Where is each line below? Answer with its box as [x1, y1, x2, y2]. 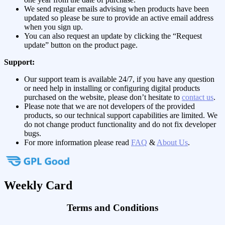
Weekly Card [4, 179, 72, 192]
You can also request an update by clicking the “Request [24, 31, 202, 40]
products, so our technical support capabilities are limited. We [24, 110, 217, 120]
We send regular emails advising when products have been [24, 4, 209, 13]
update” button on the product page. [24, 40, 138, 49]
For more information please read [24, 138, 131, 147]
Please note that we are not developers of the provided [24, 101, 195, 110]
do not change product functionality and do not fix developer [24, 120, 216, 129]
